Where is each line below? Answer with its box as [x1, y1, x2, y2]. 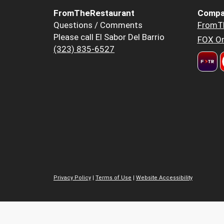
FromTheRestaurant [53, 8, 134, 18]
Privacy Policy [53, 174, 91, 181]
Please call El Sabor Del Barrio [53, 32, 164, 42]
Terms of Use [95, 174, 131, 181]
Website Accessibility [136, 174, 192, 181]
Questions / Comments [53, 20, 142, 30]
